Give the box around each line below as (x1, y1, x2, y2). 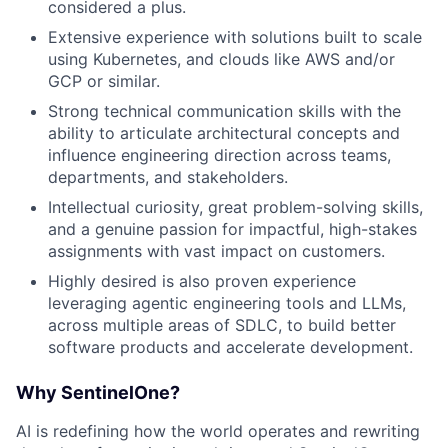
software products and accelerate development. (48, 336, 413, 357)
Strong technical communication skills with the (48, 100, 401, 121)
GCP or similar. (48, 70, 160, 91)
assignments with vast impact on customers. (48, 240, 385, 261)
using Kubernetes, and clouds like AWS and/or (48, 48, 395, 69)
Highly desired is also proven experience (48, 270, 356, 291)
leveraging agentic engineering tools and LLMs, (48, 292, 406, 313)
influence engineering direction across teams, (48, 144, 391, 165)
